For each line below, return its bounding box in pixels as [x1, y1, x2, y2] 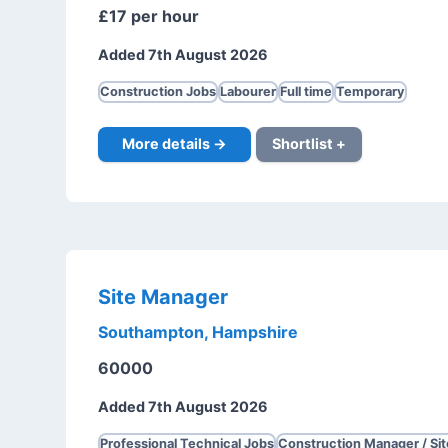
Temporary [335, 83, 405, 99]
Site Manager [97, 284, 228, 309]
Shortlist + [271, 135, 346, 153]
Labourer [219, 83, 276, 99]
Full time [279, 83, 332, 99]
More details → [121, 135, 227, 153]
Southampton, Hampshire [97, 321, 298, 342]
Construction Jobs [99, 83, 216, 99]
